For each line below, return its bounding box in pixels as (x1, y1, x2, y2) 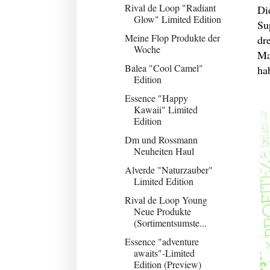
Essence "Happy (124, 91, 188, 104)
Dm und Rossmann (124, 133, 198, 146)
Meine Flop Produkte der (124, 31, 220, 44)
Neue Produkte (133, 204, 191, 218)
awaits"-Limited (133, 246, 195, 259)
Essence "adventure (124, 234, 199, 248)
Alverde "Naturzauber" (124, 163, 213, 176)
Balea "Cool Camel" (124, 61, 203, 74)
